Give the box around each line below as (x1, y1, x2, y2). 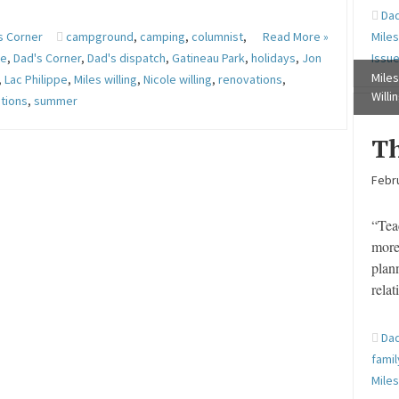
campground (66, 28, 134, 45)
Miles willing (74, 71, 138, 87)
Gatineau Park (172, 50, 246, 66)
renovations (218, 71, 283, 87)
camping (140, 28, 186, 45)
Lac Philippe (4, 71, 69, 87)
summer (34, 93, 78, 109)
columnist (191, 28, 244, 45)
